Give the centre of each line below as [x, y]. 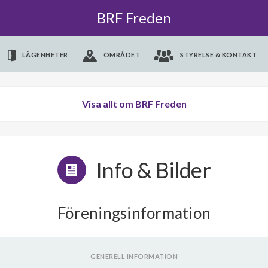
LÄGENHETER [45, 55]
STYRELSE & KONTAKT [219, 55]
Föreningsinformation [134, 213]
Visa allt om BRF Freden [134, 104]
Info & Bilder [153, 170]
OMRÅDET [122, 55]
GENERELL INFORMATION [134, 256]
